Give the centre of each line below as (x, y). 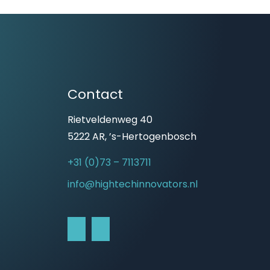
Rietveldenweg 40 (110, 120)
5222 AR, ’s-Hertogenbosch (132, 137)
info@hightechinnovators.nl (133, 184)
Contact (95, 94)
